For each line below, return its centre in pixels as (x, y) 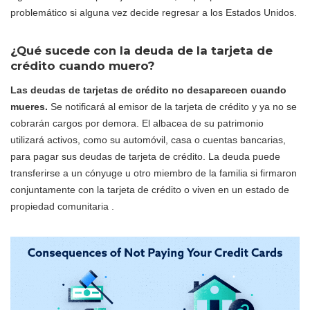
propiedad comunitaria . (62, 206)
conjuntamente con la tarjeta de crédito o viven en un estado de (150, 189)
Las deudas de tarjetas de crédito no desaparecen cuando (148, 90)
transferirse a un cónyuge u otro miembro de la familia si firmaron (154, 173)
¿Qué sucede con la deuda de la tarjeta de (142, 50)
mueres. (29, 106)
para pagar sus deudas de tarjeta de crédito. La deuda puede (145, 156)
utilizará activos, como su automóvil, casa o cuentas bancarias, (148, 139)
